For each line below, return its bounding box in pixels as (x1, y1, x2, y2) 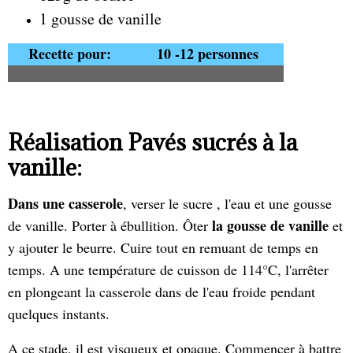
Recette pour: (28, 43, 111, 64)
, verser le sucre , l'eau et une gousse (123, 194, 332, 213)
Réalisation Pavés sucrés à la (8, 128, 297, 157)
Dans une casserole (8, 193, 123, 214)
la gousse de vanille (212, 215, 329, 236)
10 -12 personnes (157, 43, 258, 64)
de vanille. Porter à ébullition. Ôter (8, 216, 212, 235)
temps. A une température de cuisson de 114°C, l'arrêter (8, 260, 329, 279)
